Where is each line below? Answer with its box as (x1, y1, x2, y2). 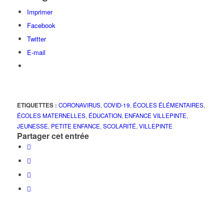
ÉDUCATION (88, 111, 121, 120)
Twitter (26, 34, 46, 44)
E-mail (26, 47, 45, 57)
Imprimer (26, 7, 52, 17)
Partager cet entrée (16, 130, 89, 142)
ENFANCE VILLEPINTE (124, 111, 186, 120)
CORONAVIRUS (58, 101, 100, 109)
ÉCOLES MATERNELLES (16, 111, 85, 120)
